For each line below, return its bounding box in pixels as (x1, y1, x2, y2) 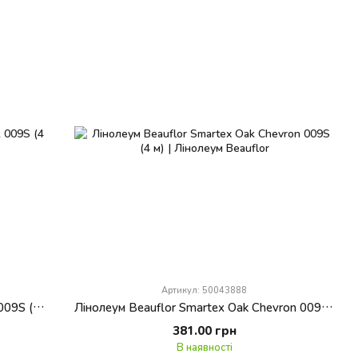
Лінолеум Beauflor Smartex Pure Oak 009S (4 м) (32, 300, 45, 315)
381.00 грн (172, 323, 237, 338)
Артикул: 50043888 (161, 284, 248, 296)
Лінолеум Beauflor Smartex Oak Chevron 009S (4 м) (321, 300, 334, 315)
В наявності (176, 340, 233, 354)
